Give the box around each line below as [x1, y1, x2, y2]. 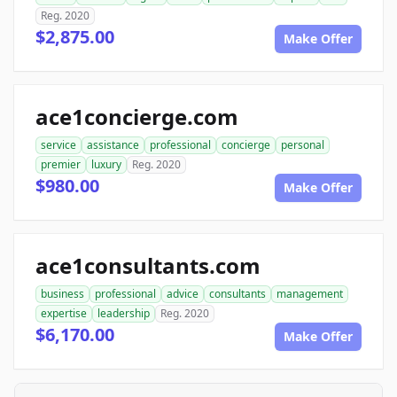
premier [41, 157, 81, 172]
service [41, 137, 76, 152]
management [276, 286, 343, 301]
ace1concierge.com [35, 102, 238, 131]
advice [167, 286, 198, 301]
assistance [87, 137, 139, 152]
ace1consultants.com [35, 251, 261, 280]
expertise [41, 306, 87, 321]
